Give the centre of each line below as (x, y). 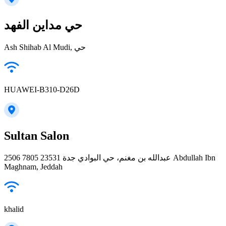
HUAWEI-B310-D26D (42, 89)
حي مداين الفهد (43, 25)
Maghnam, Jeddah (33, 167)
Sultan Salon (37, 136)
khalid (14, 209)
